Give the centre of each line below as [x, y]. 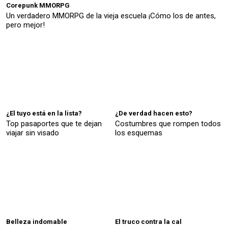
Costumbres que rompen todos [168, 124]
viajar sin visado [33, 133]
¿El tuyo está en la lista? [44, 113]
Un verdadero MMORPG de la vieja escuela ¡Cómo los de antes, [111, 16]
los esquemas [139, 133]
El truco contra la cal [148, 222]
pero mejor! [25, 25]
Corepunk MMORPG [38, 5]
